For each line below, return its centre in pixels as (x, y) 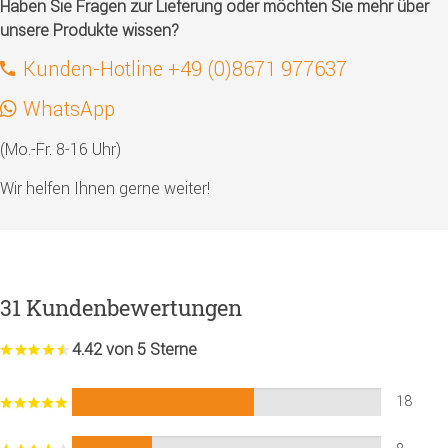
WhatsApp (69, 108)
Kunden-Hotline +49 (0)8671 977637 (185, 68)
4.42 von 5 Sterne (134, 349)
